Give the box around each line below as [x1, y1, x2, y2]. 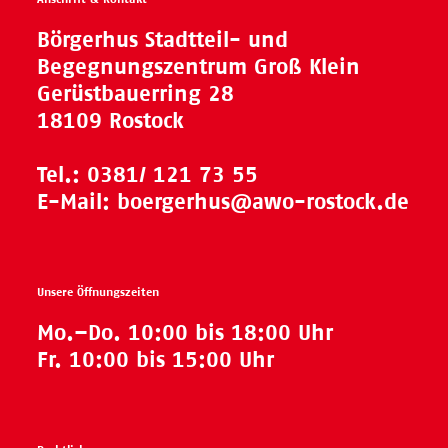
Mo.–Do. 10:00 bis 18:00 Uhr [37, 319, 334, 345]
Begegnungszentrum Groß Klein [37, 53, 361, 79]
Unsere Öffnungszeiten [37, 284, 160, 299]
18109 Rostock [37, 107, 185, 133]
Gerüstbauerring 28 [37, 80, 235, 106]
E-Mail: [37, 188, 118, 214]
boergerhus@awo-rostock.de [117, 188, 410, 214]
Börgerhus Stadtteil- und [37, 26, 289, 52]
